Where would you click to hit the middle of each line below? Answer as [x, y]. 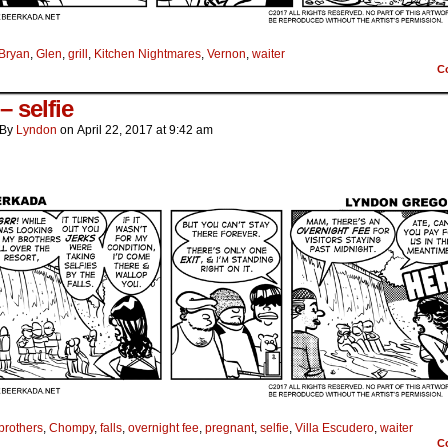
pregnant [229, 428]
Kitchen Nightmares [147, 54]
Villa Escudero [334, 428]
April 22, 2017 [115, 130]
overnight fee [163, 428]
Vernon [226, 54]
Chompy [71, 428]
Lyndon [36, 130]
